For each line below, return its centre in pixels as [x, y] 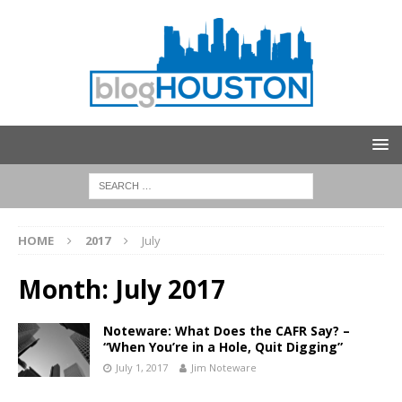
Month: [66, 289]
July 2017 [170, 289]
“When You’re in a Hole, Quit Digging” [223, 347]
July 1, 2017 [142, 367]
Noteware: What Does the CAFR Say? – [227, 331]
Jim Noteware [224, 367]
